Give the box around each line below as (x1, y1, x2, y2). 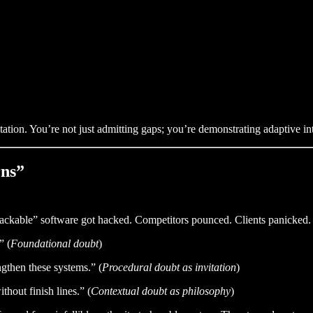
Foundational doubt (10, 238, 99, 250)
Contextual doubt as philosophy (91, 285, 231, 298)
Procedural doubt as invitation (102, 261, 236, 274)
